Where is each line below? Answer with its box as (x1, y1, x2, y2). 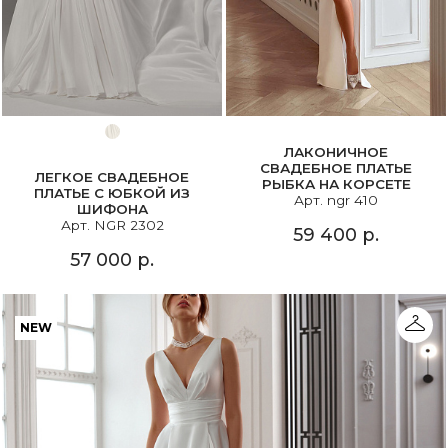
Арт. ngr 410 (294, 192, 378, 209)
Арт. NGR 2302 (60, 217, 164, 234)
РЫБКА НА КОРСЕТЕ (261, 176, 411, 193)
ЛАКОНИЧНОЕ (284, 144, 388, 161)
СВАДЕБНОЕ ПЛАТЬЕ (260, 160, 412, 177)
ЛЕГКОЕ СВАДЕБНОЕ (35, 169, 189, 186)
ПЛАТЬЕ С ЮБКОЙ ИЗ (34, 185, 190, 202)
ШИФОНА (76, 201, 148, 218)
